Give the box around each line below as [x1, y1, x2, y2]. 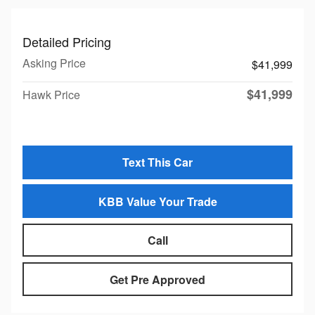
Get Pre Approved [110, 271, 205, 288]
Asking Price [22, 55, 86, 72]
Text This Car [122, 154, 193, 171]
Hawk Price [22, 86, 80, 103]
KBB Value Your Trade [98, 193, 217, 210]
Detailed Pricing [22, 32, 111, 51]
